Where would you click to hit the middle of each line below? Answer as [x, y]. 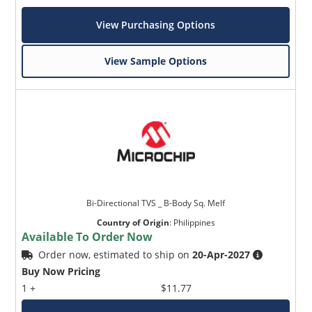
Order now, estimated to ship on [116, 254]
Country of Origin [133, 222]
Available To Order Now [87, 236]
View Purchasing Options [156, 24]
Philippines [194, 222]
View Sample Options [156, 61]
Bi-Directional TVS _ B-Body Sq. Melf [156, 203]
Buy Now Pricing [61, 271]
